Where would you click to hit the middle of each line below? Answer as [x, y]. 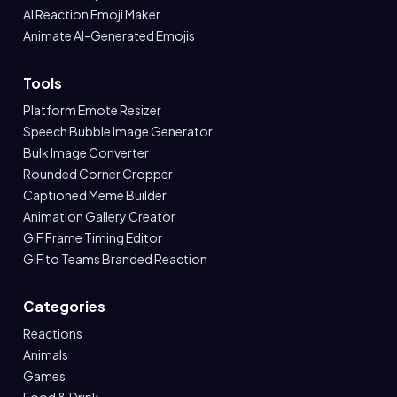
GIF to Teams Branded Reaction [115, 259]
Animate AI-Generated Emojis [109, 35]
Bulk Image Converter [86, 152]
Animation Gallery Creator [99, 216]
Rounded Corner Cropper [98, 174]
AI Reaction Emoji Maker [92, 14]
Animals [46, 354]
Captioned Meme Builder [95, 195]
